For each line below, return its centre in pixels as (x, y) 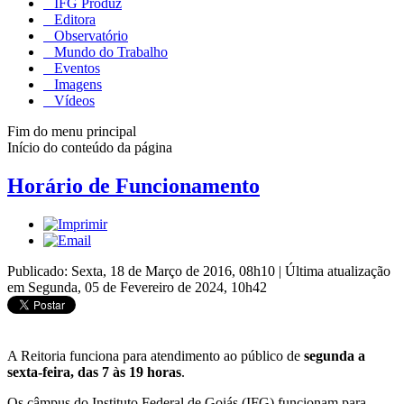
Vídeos (73, 100)
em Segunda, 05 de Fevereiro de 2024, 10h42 (137, 287)
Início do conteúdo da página (90, 147)
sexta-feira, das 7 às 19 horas (94, 372)
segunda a (335, 355)
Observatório (89, 35)
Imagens (76, 84)
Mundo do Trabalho (109, 51)
